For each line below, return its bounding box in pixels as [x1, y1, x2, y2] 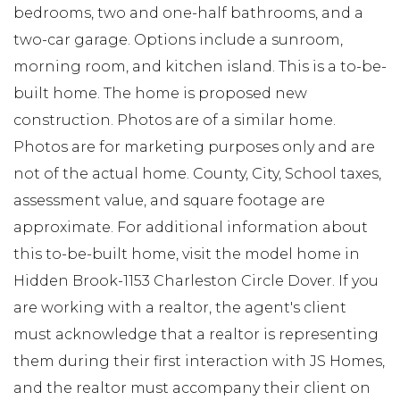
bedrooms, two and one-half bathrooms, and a [13, 4, 363, 21]
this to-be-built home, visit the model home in [13, 245, 360, 262]
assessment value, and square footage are [13, 191, 325, 209]
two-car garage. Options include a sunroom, [13, 30, 343, 48]
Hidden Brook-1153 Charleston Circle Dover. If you [13, 271, 379, 289]
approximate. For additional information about [13, 218, 368, 236]
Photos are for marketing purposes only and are [13, 137, 375, 155]
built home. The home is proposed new [13, 84, 307, 102]
